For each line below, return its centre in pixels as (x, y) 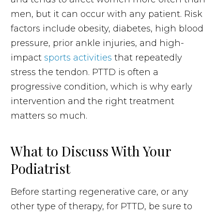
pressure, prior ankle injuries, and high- (98, 43)
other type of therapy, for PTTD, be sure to (102, 206)
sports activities (78, 57)
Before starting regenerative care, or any (100, 192)
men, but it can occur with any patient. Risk (107, 14)
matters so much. (49, 116)
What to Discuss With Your (91, 151)
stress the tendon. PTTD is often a (85, 72)
